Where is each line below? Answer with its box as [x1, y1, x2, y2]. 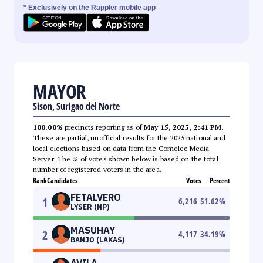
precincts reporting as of [62, 122, 144, 131]
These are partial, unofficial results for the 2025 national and [33, 133, 226, 142]
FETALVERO [70, 191, 121, 203]
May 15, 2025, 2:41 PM [144, 122, 222, 131]
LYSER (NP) [70, 202, 109, 211]
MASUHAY [70, 224, 115, 236]
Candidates [47, 175, 77, 186]
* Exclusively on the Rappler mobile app [23, 3, 156, 12]
